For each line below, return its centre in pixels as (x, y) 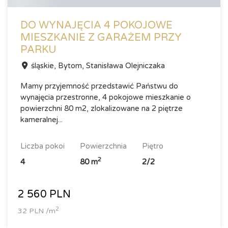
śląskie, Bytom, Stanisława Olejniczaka (97, 66)
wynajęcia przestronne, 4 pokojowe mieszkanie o (106, 97)
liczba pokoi (45, 146)
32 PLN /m (37, 211)
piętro (155, 146)
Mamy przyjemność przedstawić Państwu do (99, 86)
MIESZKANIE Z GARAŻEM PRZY (101, 38)
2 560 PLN (44, 194)
